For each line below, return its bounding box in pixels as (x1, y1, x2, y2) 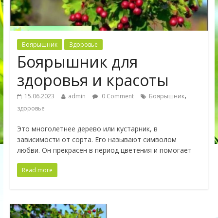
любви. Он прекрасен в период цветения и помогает (17, 145, 192, 155)
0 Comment (100, 91, 134, 100)
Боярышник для (17, 51, 138, 72)
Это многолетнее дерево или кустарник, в (17, 124, 158, 133)
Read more (21, 165, 53, 174)
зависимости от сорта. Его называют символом (17, 134, 177, 144)
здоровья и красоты (17, 69, 169, 91)
